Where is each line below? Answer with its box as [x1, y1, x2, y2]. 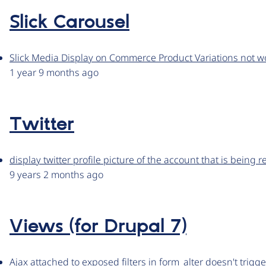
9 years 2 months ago [9, 168, 103, 182]
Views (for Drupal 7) [9, 215, 186, 239]
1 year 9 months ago [9, 66, 99, 80]
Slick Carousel [9, 11, 129, 35]
